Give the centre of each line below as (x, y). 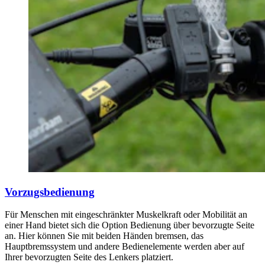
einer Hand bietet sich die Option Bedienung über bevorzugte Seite (130, 225)
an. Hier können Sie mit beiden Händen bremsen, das (104, 236)
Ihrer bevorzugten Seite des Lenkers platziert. (89, 257)
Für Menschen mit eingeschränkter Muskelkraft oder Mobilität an (126, 215)
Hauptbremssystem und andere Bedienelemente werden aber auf (125, 247)
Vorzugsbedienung (50, 192)
